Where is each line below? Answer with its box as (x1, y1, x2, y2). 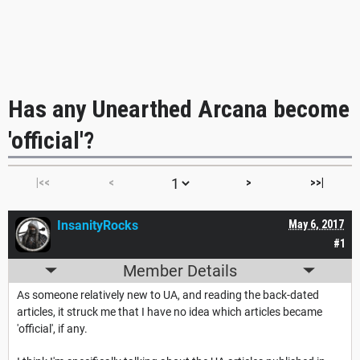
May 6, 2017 (288, 217, 344, 231)
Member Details (123, 260, 237, 280)
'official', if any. (17, 321, 88, 335)
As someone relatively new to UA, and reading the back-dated (17, 288, 319, 301)
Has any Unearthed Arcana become (8, 94, 350, 123)
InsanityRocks (57, 217, 138, 233)
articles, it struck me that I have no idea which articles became (17, 305, 322, 318)
